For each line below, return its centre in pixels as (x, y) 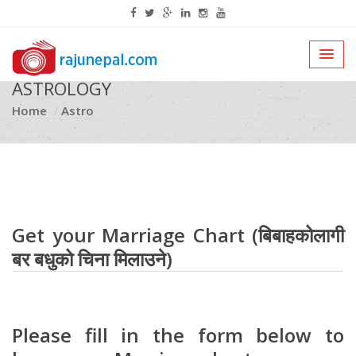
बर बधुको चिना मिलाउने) (92, 259)
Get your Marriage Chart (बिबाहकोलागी (178, 235)
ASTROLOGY (62, 88)
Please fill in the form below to (178, 335)
